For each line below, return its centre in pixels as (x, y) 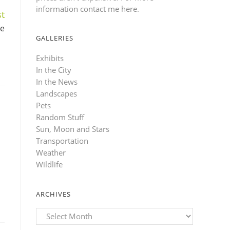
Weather (51, 152)
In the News (57, 81)
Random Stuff (60, 117)
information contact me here (87, 8)
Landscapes (56, 93)
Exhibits (50, 58)
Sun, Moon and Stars (73, 129)
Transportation (62, 140)
